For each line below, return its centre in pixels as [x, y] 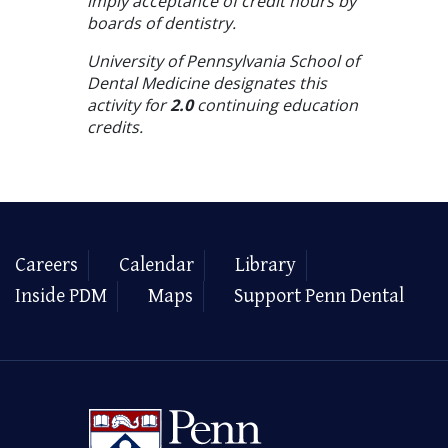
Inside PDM [61, 296]
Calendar [156, 265]
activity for [128, 104]
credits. [114, 126]
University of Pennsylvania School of [222, 60]
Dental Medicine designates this [206, 82]
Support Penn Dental [319, 296]
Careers [46, 265]
